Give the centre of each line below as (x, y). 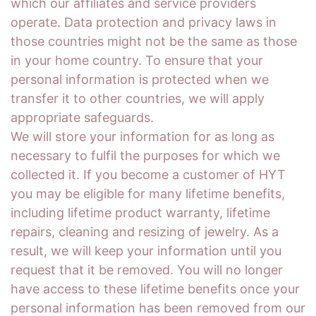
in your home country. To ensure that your (137, 60)
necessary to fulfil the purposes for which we (145, 156)
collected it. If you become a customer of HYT (148, 175)
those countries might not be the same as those (154, 41)
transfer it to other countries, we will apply (138, 98)
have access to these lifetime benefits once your (155, 289)
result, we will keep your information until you (146, 251)
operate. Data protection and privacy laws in (144, 22)
